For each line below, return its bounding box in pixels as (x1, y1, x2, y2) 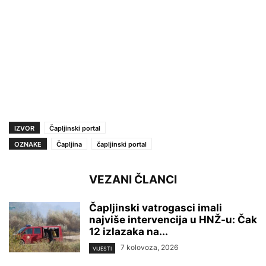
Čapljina (56, 140, 82, 149)
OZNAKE (14, 140, 42, 149)
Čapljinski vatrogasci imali (89, 202, 222, 214)
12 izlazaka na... (89, 226, 168, 238)
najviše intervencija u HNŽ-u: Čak (89, 214, 257, 226)
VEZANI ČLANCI (89, 173, 177, 187)
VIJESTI (93, 245, 112, 252)
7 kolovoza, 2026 (121, 243, 178, 252)
